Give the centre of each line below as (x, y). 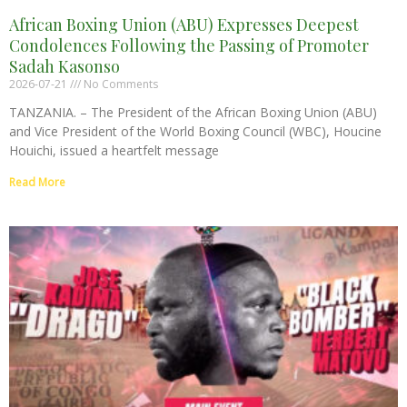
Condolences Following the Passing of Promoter (189, 45)
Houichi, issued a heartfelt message (114, 150)
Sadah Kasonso (65, 66)
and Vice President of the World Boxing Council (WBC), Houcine (195, 131)
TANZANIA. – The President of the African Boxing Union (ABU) (193, 112)
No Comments (119, 84)
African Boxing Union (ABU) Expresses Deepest (184, 24)
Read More (37, 182)
